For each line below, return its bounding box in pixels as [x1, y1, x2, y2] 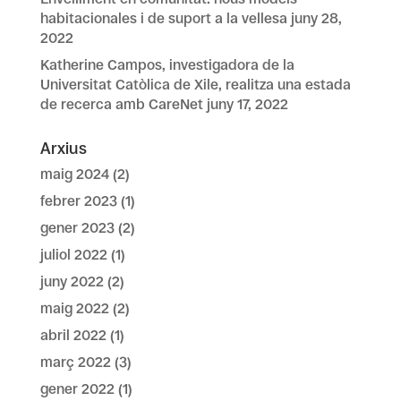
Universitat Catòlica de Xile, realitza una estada [39, 76, 351, 93]
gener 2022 [39, 380, 115, 397]
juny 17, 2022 [206, 96, 288, 113]
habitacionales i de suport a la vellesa [39, 10, 287, 27]
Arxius [39, 140, 87, 158]
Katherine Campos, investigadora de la [39, 56, 294, 73]
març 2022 [39, 354, 111, 371]
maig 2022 [39, 300, 109, 317]
